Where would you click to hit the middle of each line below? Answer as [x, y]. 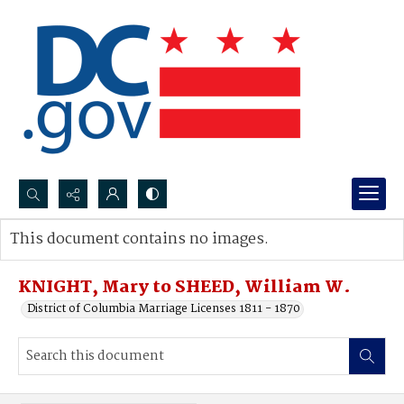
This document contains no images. [139, 239]
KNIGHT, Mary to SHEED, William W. [184, 288]
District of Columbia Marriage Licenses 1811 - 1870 [164, 309]
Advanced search [74, 257]
